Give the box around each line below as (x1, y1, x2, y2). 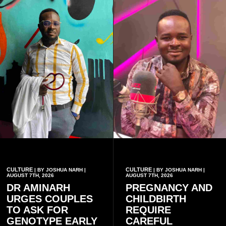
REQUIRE (125, 204, 171, 215)
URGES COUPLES (7, 193, 93, 204)
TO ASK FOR (7, 204, 68, 215)
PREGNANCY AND (125, 182, 212, 193)
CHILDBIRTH (125, 193, 186, 204)
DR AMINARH (7, 182, 70, 193)
